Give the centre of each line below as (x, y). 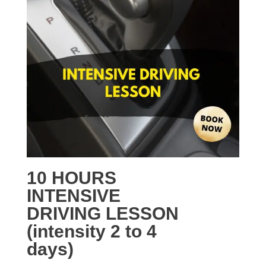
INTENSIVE (73, 196)
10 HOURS (71, 178)
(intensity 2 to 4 (91, 232)
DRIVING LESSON (102, 214)
